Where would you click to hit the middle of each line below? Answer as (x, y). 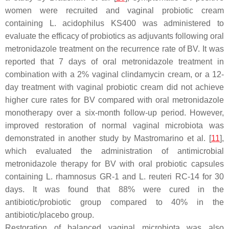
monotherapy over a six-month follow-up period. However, (114, 112)
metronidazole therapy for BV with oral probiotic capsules (114, 164)
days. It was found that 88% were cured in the (114, 189)
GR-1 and (118, 176)
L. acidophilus (77, 23)
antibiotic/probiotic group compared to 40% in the (114, 202)
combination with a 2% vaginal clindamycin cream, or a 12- (114, 74)
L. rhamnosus (71, 176)
